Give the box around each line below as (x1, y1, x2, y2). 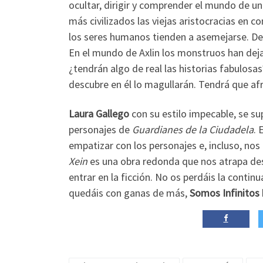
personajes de (69, 122, 132, 136)
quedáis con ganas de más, (69, 186, 190, 200)
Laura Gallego (69, 106, 131, 120)
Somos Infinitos (190, 186, 259, 200)
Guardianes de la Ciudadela (132, 122, 254, 136)
